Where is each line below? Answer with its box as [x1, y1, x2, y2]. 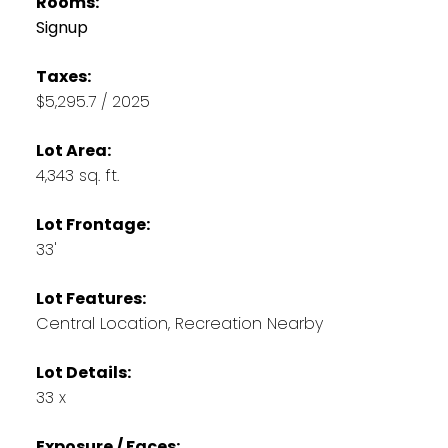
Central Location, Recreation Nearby [35, 311, 323, 335]
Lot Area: [35, 138, 111, 162]
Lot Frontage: [35, 212, 150, 236]
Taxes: [35, 64, 91, 88]
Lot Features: [35, 286, 146, 310]
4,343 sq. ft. [35, 163, 119, 187]
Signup [35, 15, 88, 39]
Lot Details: [35, 360, 131, 384]
